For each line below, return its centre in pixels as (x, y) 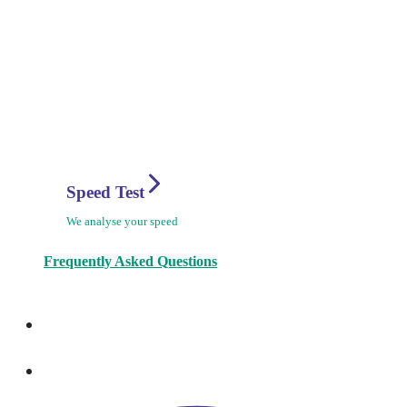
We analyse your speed (122, 221)
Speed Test (108, 192)
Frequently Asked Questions (130, 261)
